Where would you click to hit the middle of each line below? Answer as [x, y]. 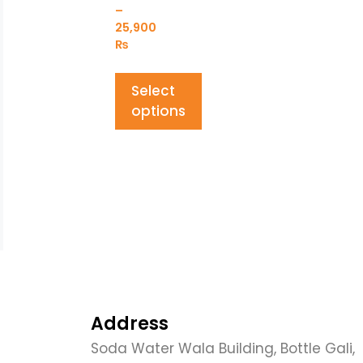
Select [153, 90]
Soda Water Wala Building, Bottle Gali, [223, 348]
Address [130, 323]
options [158, 111]
